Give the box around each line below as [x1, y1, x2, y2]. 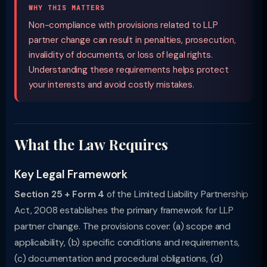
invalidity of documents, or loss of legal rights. [29, 49, 213, 61]
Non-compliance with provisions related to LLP [29, 19, 219, 31]
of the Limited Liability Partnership [104, 188, 249, 200]
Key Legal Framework [14, 167, 128, 182]
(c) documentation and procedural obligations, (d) [14, 253, 223, 265]
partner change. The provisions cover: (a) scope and [14, 221, 231, 232]
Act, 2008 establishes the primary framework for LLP [14, 204, 234, 216]
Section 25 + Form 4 [14, 188, 105, 200]
